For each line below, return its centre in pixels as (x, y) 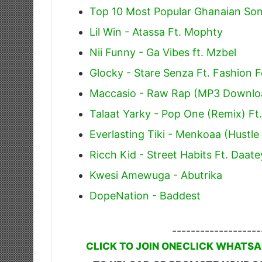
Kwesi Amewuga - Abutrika (156, 175)
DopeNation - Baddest (145, 196)
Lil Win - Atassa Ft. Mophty (156, 32)
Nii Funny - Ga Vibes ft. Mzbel (163, 53)
